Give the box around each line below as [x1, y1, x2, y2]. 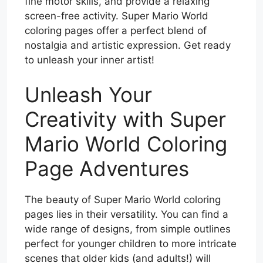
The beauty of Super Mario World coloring [25, 194, 221, 206]
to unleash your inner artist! [25, 53, 154, 66]
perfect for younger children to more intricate [25, 238, 237, 250]
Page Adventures [25, 156, 189, 181]
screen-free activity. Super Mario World [25, 9, 208, 22]
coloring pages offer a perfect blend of [25, 24, 207, 36]
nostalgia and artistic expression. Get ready [25, 39, 231, 51]
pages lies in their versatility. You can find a [25, 208, 228, 221]
